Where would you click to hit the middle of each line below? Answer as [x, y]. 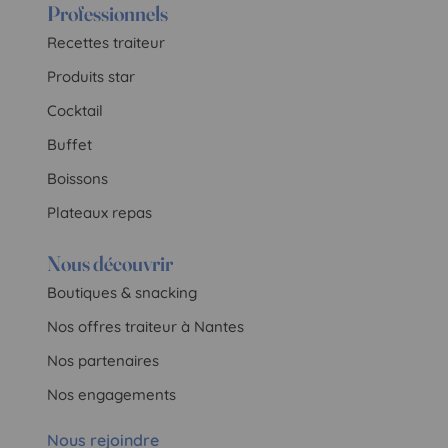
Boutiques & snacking [122, 292]
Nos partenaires [103, 360]
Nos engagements [112, 394]
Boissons [78, 178]
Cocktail [75, 110]
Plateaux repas [100, 212]
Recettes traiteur [106, 42]
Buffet [70, 144]
